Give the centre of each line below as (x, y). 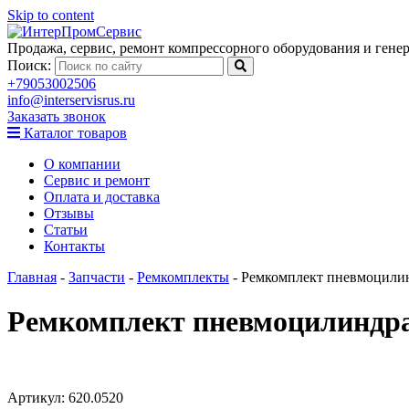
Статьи (66, 230)
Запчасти (97, 277)
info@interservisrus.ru (71, 100)
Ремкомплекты (183, 277)
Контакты (74, 246)
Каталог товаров (73, 133)
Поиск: (31, 65)
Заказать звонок (57, 116)
